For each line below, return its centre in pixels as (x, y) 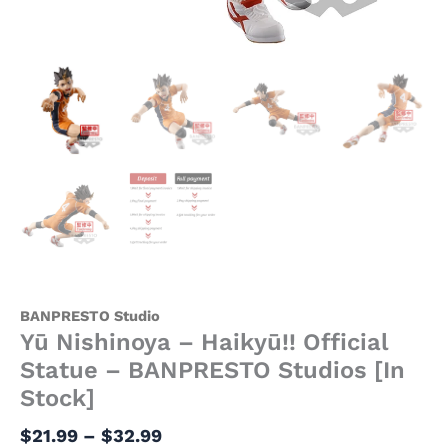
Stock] (57, 397)
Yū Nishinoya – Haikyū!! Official (204, 341)
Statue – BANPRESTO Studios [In (212, 369)
